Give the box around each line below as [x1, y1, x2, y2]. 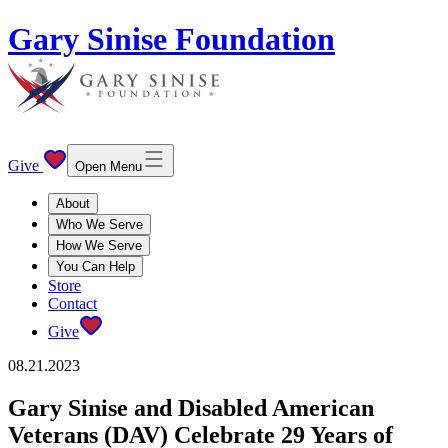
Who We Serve [56, 216, 143, 232]
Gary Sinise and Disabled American [8, 394, 374, 421]
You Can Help [56, 258, 135, 274]
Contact [48, 294, 97, 312]
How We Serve [56, 237, 142, 253]
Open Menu [75, 158, 142, 174]
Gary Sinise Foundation [8, 21, 335, 58]
